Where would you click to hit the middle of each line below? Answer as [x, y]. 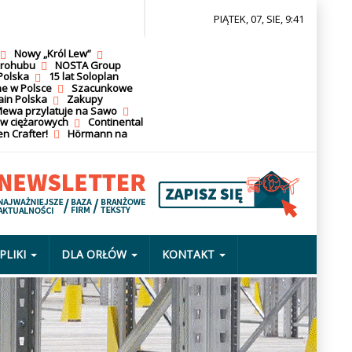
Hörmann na [97, 133]
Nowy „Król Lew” [52, 53]
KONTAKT [188, 254]
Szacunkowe [102, 88]
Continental [115, 122]
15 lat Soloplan [83, 77]
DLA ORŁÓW [93, 254]
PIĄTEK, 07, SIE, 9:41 [259, 19]
